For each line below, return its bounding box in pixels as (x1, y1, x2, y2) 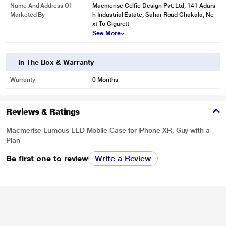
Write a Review (95, 154, 152, 163)
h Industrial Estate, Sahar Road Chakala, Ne (92, 11, 214, 18)
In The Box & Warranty (18, 58, 94, 66)
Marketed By (10, 11, 45, 18)
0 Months (92, 76, 118, 83)
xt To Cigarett (92, 20, 130, 27)
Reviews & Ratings (6, 107, 80, 117)
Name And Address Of (10, 2, 71, 9)
